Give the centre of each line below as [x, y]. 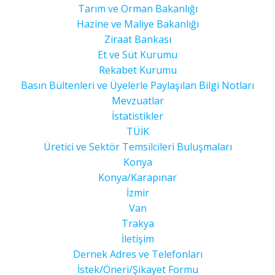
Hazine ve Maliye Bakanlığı [137, 24]
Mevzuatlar [137, 101]
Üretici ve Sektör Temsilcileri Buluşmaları [137, 147]
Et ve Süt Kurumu [137, 55]
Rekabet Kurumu [137, 70]
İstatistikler [137, 116]
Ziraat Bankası [137, 39]
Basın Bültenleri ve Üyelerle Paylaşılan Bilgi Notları [137, 85]
